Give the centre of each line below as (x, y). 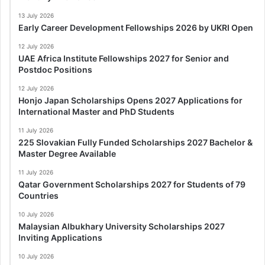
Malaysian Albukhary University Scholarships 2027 (122, 227)
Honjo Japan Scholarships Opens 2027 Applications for (130, 101)
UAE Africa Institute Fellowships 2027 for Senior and (124, 59)
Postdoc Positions (55, 70)
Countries (38, 196)
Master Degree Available (67, 154)
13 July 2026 (36, 16)
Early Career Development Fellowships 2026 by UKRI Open (136, 28)
